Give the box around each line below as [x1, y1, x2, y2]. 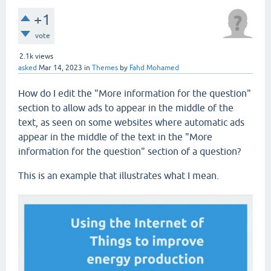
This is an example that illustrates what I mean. [18, 170, 219, 181]
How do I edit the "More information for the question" [18, 88, 251, 99]
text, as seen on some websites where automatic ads [18, 117, 244, 128]
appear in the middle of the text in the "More [18, 131, 212, 142]
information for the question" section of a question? [18, 146, 241, 157]
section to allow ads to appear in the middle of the [18, 102, 233, 113]
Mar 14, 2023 [39, 64, 82, 72]
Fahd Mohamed [129, 64, 179, 72]
